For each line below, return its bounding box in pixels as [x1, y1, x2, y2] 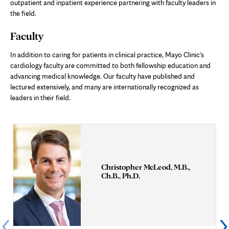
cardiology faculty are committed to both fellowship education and [10, 61, 211, 70]
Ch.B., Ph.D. [101, 171, 140, 180]
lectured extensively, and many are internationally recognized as [10, 82, 199, 91]
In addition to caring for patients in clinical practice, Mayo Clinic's [10, 50, 204, 59]
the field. [10, 9, 36, 17]
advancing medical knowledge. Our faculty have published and [10, 72, 195, 80]
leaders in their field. [10, 93, 71, 102]
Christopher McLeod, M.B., [101, 162, 190, 172]
